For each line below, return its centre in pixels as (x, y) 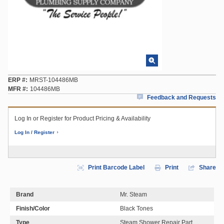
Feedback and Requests (181, 97)
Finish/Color (33, 208)
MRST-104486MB (54, 80)
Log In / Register (34, 132)
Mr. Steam (133, 194)
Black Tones (136, 208)
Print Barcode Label (116, 167)
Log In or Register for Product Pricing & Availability (82, 118)
